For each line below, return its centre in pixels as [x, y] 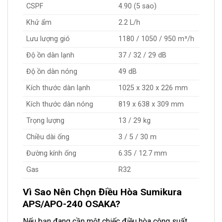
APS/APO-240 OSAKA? [72, 204]
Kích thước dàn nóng [60, 105]
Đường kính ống [51, 154]
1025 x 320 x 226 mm [153, 88]
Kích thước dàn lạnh [58, 88]
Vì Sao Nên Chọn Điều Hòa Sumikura [102, 192]
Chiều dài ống [48, 137]
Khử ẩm [39, 23]
